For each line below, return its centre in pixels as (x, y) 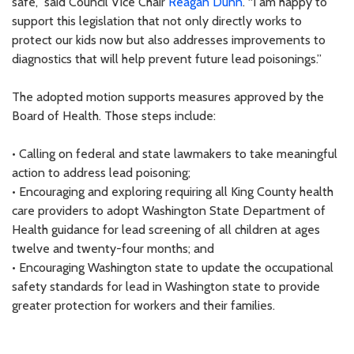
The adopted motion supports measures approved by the (168, 96)
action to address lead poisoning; (101, 172)
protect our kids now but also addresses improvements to (169, 40)
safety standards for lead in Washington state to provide (166, 286)
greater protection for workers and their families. (143, 305)
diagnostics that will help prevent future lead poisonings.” (167, 58)
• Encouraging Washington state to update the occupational (173, 267)
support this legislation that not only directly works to (157, 21)
